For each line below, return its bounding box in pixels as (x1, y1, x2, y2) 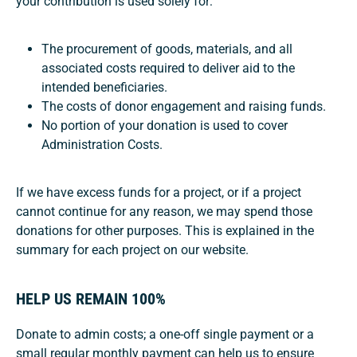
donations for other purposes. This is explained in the (16, 222, 314, 238)
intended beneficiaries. (41, 79, 167, 95)
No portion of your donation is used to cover (41, 117, 288, 133)
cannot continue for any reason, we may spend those (16, 203, 312, 219)
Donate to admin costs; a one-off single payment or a (16, 326, 314, 342)
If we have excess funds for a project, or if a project (16, 184, 301, 200)
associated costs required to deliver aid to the (41, 60, 295, 76)
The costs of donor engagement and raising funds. (41, 98, 326, 114)
